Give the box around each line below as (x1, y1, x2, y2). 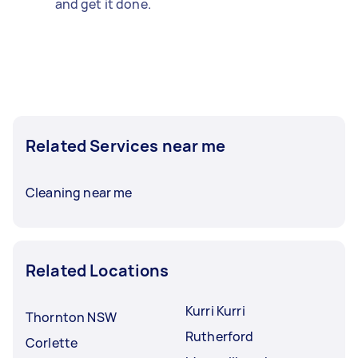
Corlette (26, 333, 78, 352)
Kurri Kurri (185, 301, 245, 320)
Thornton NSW (26, 308, 117, 326)
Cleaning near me (26, 183, 133, 201)
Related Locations (26, 259, 169, 281)
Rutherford (185, 327, 254, 345)
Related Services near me (26, 134, 226, 157)
